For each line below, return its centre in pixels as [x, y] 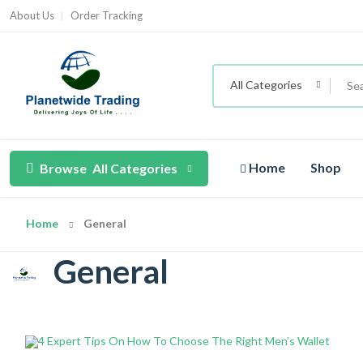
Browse [63, 169]
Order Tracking [107, 15]
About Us [32, 15]
